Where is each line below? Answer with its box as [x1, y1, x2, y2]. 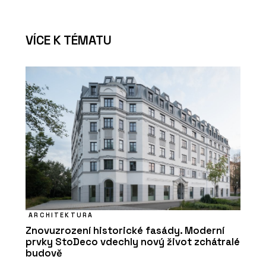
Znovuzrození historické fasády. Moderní [26, 224, 224, 237]
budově [26, 247, 62, 260]
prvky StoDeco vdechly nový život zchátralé [26, 236, 240, 249]
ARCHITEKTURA [28, 211, 94, 220]
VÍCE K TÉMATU [26, 32, 112, 49]
